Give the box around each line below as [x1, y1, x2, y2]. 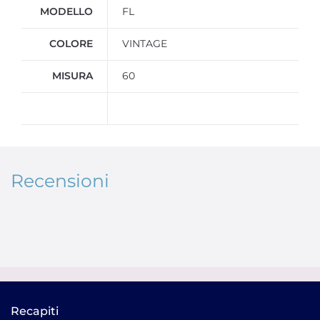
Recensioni [11, 170, 109, 191]
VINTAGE [122, 37, 167, 50]
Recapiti [11, 304, 59, 318]
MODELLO [40, 5, 93, 18]
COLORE [49, 37, 93, 50]
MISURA [52, 69, 93, 82]
